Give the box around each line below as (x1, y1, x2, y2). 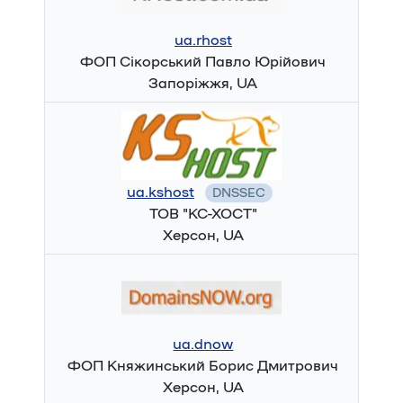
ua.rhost (174, 33, 232, 48)
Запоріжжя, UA (148, 76, 258, 91)
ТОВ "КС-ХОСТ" (148, 207, 257, 221)
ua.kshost (126, 185, 194, 200)
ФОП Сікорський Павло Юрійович (80, 55, 327, 69)
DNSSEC (211, 187, 265, 199)
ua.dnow (173, 337, 234, 352)
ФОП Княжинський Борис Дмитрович (67, 359, 339, 373)
